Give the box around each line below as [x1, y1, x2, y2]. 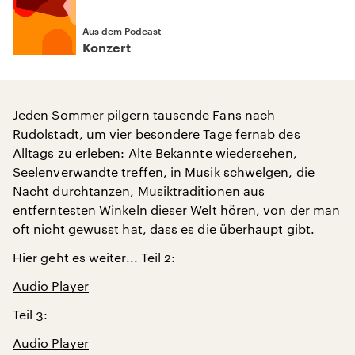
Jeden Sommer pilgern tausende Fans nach [13, 107, 276, 122]
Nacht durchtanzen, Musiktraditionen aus [13, 183, 265, 198]
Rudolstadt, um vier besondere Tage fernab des [13, 126, 300, 141]
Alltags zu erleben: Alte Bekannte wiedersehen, [13, 145, 297, 160]
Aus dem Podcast [82, 25, 161, 36]
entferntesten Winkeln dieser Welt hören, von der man [13, 202, 341, 217]
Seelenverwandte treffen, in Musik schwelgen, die [13, 164, 315, 179]
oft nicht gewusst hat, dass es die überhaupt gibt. [13, 221, 315, 236]
